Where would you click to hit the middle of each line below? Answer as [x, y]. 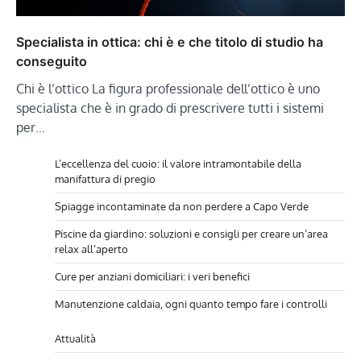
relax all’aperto [91, 249]
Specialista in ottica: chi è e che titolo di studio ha [170, 41]
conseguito [52, 61]
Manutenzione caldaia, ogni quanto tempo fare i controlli [191, 303]
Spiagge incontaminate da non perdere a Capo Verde [182, 206]
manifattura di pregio [105, 178]
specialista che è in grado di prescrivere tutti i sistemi [170, 108]
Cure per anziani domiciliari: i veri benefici [152, 276]
